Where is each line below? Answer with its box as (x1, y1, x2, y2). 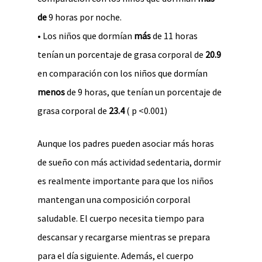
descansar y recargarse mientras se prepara (37, 231, 210, 243)
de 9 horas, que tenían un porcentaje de (65, 86, 222, 98)
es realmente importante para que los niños (37, 175, 213, 187)
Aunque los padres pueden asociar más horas (37, 137, 214, 149)
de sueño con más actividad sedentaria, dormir (37, 156, 221, 168)
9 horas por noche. (47, 11, 122, 23)
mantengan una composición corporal (37, 194, 191, 205)
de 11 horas (151, 30, 198, 42)
